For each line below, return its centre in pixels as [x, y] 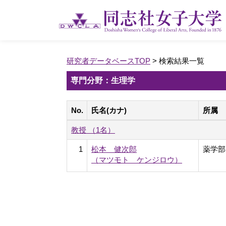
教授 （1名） [93, 130]
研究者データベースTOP [108, 61]
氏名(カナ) [109, 110]
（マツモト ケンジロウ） [137, 160]
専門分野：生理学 [103, 80]
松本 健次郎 [114, 149]
